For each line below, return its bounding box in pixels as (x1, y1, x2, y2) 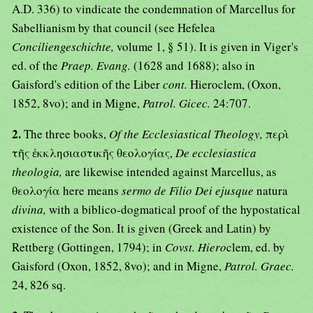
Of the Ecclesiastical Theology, (109, 126, 265, 143)
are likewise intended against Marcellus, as (65, 163, 277, 180)
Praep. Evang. (61, 57, 133, 74)
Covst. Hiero (165, 239, 226, 256)
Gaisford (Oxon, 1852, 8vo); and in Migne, (12, 258, 224, 275)
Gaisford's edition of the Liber (12, 76, 163, 93)
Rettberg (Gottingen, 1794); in (12, 239, 165, 256)
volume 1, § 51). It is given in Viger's (117, 38, 298, 55)
